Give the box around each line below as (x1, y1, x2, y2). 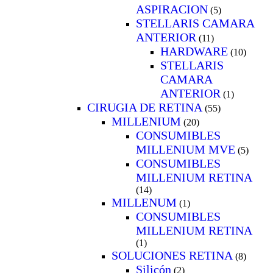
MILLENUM (112, 195, 177, 209)
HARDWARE (160, 44, 228, 58)
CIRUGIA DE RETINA (87, 100, 202, 114)
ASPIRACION (136, 2, 208, 16)
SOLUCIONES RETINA (112, 248, 233, 262)
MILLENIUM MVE (136, 142, 235, 156)
